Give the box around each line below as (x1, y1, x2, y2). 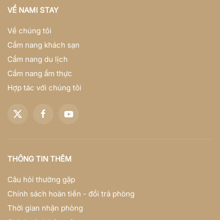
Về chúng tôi (7, 26, 52, 36)
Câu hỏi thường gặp (7, 175, 75, 185)
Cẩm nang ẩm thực (7, 69, 72, 79)
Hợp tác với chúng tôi (7, 83, 82, 93)
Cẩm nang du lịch (7, 55, 68, 64)
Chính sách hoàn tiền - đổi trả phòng (7, 189, 135, 199)
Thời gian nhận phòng (7, 203, 83, 213)
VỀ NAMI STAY (7, 5, 58, 15)
